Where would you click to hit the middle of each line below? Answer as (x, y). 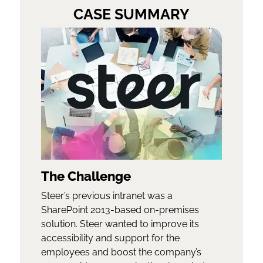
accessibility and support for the (111, 238)
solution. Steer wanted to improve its (120, 224)
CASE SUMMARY (131, 14)
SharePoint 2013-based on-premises (120, 210)
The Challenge (86, 177)
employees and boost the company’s (122, 252)
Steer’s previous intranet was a (107, 196)
